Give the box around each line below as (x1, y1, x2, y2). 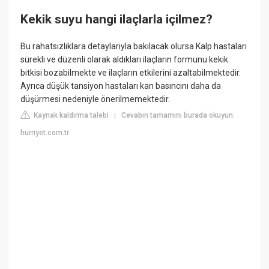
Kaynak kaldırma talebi (32, 111, 109, 120)
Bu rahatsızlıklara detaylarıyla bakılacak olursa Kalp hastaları (20, 41, 247, 52)
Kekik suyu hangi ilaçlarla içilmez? (20, 11, 213, 26)
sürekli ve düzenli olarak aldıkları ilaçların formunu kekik (20, 55, 229, 65)
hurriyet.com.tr (20, 128, 70, 138)
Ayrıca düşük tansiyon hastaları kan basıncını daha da (20, 81, 222, 91)
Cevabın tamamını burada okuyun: (121, 111, 235, 120)
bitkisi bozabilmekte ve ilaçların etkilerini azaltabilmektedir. (20, 68, 241, 78)
